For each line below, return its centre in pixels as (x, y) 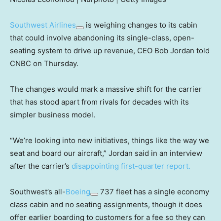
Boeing (78, 191)
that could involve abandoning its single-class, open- (102, 37)
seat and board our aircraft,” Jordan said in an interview (106, 153)
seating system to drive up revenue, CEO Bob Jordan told (110, 50)
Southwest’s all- (38, 191)
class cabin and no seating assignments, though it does (106, 204)
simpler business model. (53, 114)
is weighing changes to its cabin (141, 25)
